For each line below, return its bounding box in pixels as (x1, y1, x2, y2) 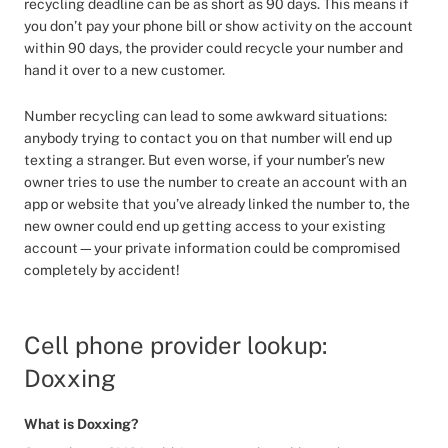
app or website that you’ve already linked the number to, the (24, 196, 410, 212)
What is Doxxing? (24, 416, 141, 432)
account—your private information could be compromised (24, 240, 400, 256)
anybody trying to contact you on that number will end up (24, 130, 392, 146)
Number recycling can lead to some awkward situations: (24, 108, 387, 124)
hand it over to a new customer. (24, 62, 225, 78)
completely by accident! (24, 262, 180, 278)
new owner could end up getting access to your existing (24, 218, 386, 234)
